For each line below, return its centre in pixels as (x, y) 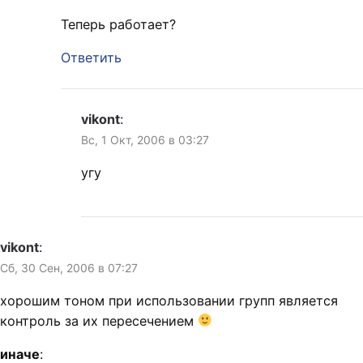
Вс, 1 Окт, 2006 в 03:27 (145, 139)
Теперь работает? (118, 24)
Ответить (91, 57)
